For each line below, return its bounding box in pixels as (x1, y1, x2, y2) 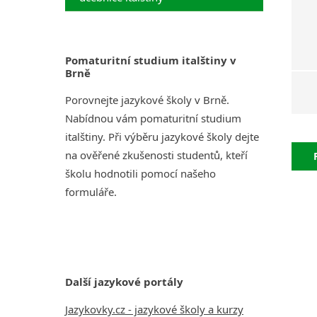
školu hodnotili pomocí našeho (65, 166, 216, 180)
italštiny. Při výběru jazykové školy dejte (65, 129, 259, 144)
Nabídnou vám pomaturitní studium (65, 111, 241, 125)
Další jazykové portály (65, 274, 183, 289)
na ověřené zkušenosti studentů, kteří (65, 148, 248, 162)
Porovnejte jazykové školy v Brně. (65, 93, 229, 107)
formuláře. (65, 185, 117, 199)
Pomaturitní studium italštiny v (65, 53, 236, 67)
